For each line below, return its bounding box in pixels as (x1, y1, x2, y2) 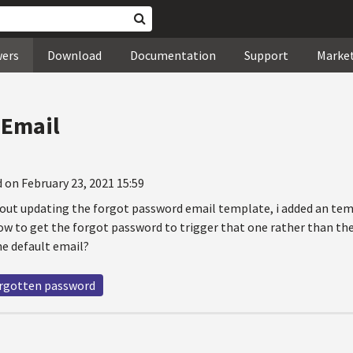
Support (244, 47, 288, 63)
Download (47, 47, 102, 63)
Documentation (130, 47, 216, 63)
